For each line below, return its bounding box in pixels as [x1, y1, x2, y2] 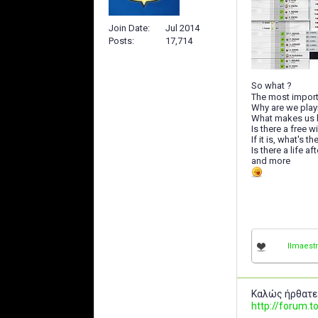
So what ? [251, 80, 292, 91]
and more [251, 155, 290, 166]
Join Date [109, 22, 148, 33]
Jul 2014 [165, 22, 199, 33]
